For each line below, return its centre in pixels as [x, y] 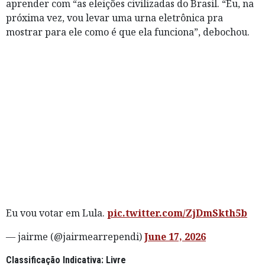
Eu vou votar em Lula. [56, 213]
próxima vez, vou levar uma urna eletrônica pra [114, 17]
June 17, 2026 [175, 236]
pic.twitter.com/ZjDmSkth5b [177, 213]
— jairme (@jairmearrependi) [75, 236]
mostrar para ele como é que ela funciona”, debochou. [128, 32]
